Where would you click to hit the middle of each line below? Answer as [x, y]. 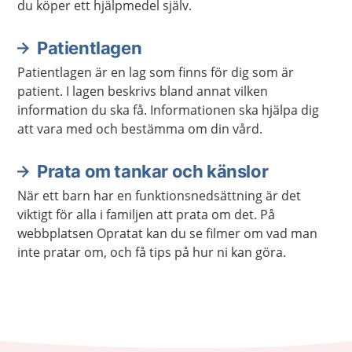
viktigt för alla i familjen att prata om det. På [146, 214]
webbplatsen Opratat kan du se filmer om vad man [167, 233]
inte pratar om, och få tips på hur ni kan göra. [152, 252]
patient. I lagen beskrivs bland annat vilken [143, 91]
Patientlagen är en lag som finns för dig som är [156, 72]
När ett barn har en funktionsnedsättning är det [159, 196]
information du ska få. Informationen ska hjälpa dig [168, 110]
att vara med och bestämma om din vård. [140, 129]
